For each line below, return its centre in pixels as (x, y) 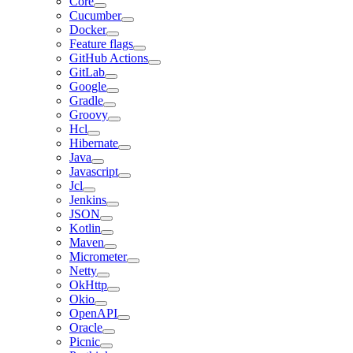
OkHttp (88, 285)
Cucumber (95, 15)
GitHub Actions (109, 58)
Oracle (86, 327)
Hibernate (94, 143)
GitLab (87, 72)
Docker (88, 30)
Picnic (85, 342)
